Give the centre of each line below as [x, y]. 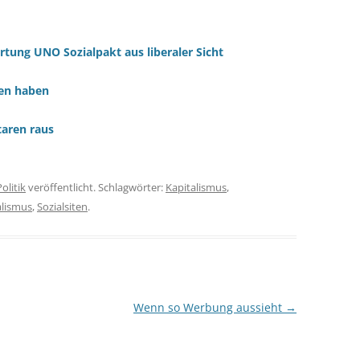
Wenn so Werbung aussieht [209, 307]
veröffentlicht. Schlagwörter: [96, 187]
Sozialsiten [62, 207]
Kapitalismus [196, 187]
